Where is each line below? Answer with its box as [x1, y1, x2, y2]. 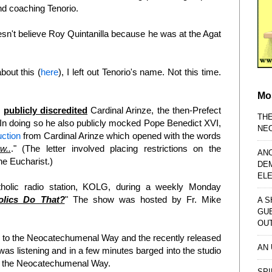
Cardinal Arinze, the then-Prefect [87, 105, 222, 116]
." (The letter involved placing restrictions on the [10, 143, 222, 154]
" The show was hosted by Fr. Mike [64, 194, 222, 205]
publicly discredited [3, 105, 87, 116]
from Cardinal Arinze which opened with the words [20, 131, 222, 141]
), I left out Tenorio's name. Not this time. [58, 67, 222, 78]
